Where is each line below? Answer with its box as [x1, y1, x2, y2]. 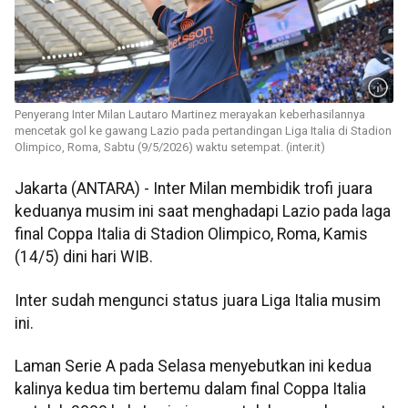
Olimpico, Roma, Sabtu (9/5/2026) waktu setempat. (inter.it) [15, 140, 325, 155]
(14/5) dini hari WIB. [15, 248, 153, 267]
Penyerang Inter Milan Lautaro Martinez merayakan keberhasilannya [15, 107, 365, 122]
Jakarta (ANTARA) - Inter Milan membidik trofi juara [15, 179, 372, 199]
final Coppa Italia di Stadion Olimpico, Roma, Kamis [15, 225, 368, 244]
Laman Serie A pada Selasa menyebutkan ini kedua [15, 357, 372, 376]
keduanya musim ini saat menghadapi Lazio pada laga [15, 202, 391, 221]
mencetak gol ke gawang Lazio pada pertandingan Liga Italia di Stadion [15, 124, 392, 138]
